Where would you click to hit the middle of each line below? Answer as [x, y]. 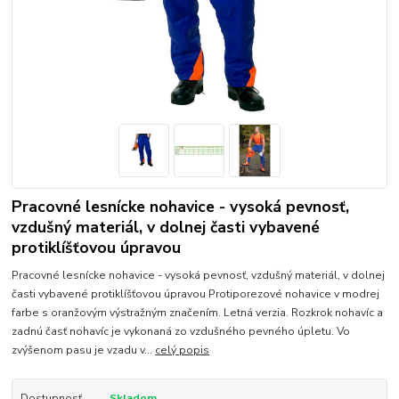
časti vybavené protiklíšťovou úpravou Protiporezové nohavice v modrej [196, 293]
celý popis [183, 350]
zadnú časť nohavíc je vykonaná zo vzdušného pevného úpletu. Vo [181, 331]
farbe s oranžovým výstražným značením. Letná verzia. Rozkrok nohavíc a [198, 312]
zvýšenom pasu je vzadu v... [84, 350]
